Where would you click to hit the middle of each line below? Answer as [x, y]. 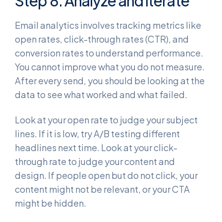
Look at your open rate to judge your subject [106, 119]
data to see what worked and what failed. [101, 94]
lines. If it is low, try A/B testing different [97, 133]
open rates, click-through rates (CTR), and [102, 39]
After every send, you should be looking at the [110, 80]
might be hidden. [51, 203]
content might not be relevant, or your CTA [102, 189]
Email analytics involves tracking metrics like [108, 25]
